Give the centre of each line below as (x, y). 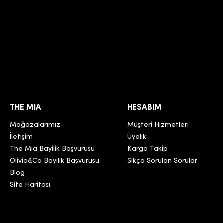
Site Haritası (30, 185)
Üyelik (137, 137)
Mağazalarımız (35, 125)
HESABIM (145, 108)
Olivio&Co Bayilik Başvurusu (55, 161)
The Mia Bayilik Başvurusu (53, 149)
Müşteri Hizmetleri (158, 125)
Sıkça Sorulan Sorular (163, 161)
